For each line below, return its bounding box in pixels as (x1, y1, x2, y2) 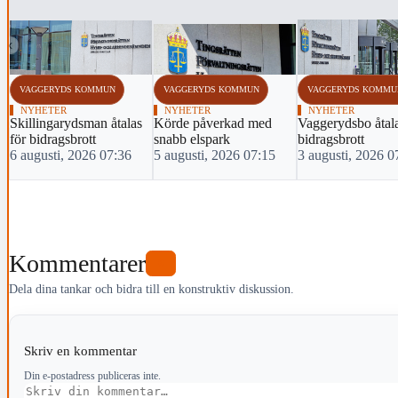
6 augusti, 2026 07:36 (10, 147, 131, 163)
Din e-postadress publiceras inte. (24, 369, 161, 382)
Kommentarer (9, 249, 146, 277)
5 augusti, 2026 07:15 (154, 147, 275, 163)
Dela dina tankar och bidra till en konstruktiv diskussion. (9, 281, 294, 296)
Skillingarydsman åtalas (10, 115, 142, 131)
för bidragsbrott (10, 131, 96, 147)
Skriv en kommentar (24, 342, 140, 358)
